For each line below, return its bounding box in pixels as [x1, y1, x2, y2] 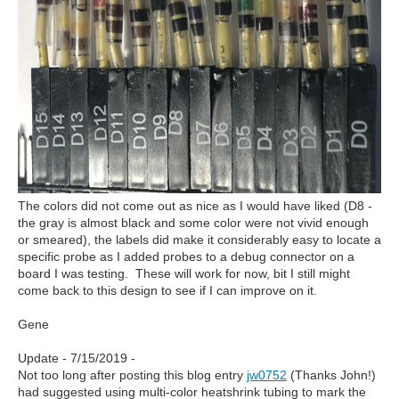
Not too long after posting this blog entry [18, 368, 247, 383]
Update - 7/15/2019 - [18, 351, 135, 366]
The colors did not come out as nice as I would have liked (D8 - [18, 199, 372, 214]
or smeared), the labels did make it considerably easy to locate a [18, 232, 381, 248]
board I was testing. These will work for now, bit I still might [18, 266, 350, 281]
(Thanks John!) [287, 368, 376, 383]
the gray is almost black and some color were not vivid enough [18, 216, 369, 231]
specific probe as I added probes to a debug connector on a [18, 249, 354, 265]
